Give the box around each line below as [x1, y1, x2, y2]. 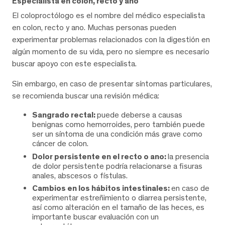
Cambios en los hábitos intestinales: [32, 183, 171, 193]
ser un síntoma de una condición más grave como [32, 129, 202, 139]
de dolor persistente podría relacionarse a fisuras [32, 161, 202, 171]
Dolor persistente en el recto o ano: [32, 151, 168, 161]
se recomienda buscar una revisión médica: [12, 91, 159, 101]
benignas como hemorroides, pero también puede [32, 120, 205, 130]
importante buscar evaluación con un [32, 212, 159, 222]
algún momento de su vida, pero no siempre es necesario [12, 47, 209, 57]
